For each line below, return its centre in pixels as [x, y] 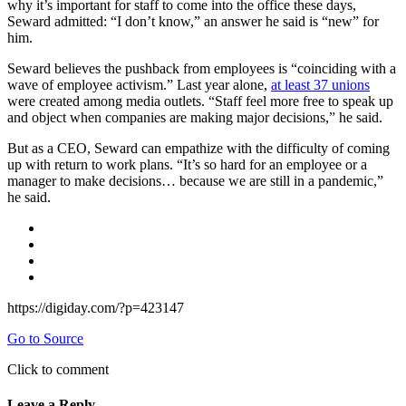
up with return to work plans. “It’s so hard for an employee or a [187, 164]
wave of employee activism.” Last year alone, [139, 84]
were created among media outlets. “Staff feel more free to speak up [200, 101]
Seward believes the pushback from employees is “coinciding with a [202, 68]
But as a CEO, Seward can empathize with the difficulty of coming [198, 148]
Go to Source [45, 338]
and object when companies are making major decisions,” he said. [195, 117]
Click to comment [58, 369]
